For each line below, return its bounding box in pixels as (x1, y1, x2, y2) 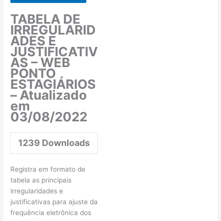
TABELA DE (10, 11, 81, 27)
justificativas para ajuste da (10, 197, 98, 206)
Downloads (40, 137, 90, 148)
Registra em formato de (10, 165, 86, 173)
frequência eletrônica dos (10, 208, 92, 217)
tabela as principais (10, 176, 72, 184)
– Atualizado (10, 87, 87, 103)
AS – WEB (10, 54, 71, 70)
